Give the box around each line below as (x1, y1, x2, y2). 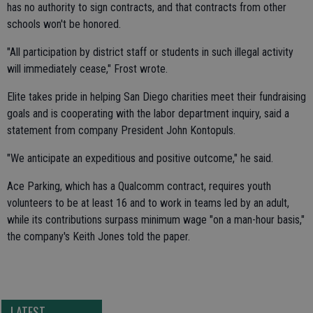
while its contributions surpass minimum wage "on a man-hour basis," (7, 213, 305, 226)
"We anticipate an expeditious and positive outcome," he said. (7, 152, 273, 165)
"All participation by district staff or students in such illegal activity (7, 45, 293, 59)
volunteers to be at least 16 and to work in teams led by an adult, (7, 196, 289, 210)
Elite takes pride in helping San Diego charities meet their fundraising (7, 90, 306, 103)
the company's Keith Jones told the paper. (7, 230, 190, 243)
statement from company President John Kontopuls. (7, 124, 235, 137)
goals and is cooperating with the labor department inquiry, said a (7, 107, 289, 120)
